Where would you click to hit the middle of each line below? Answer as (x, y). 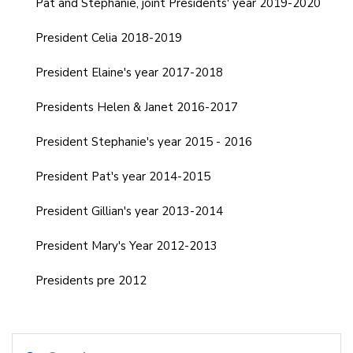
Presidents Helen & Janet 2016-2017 (137, 107)
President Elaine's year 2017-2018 (129, 72)
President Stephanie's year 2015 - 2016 (144, 141)
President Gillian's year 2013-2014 (129, 211)
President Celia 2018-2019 (109, 37)
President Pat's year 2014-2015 (123, 176)
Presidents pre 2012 (91, 280)
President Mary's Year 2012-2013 (126, 245)
